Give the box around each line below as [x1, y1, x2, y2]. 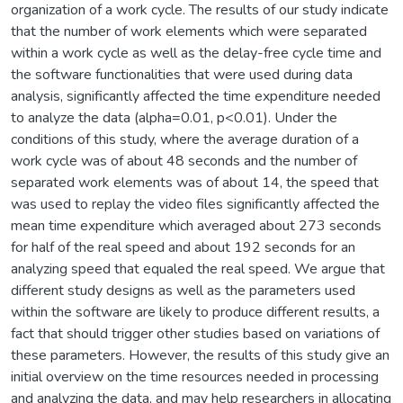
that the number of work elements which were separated [11, 21, 367, 41]
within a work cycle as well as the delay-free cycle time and [11, 42, 381, 63]
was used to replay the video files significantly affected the [11, 193, 380, 214]
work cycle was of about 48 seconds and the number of [11, 150, 357, 171]
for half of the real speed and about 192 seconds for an [11, 237, 355, 257]
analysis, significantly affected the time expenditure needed [11, 85, 381, 106]
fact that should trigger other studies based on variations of [11, 323, 380, 344]
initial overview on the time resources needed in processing [11, 366, 379, 387]
